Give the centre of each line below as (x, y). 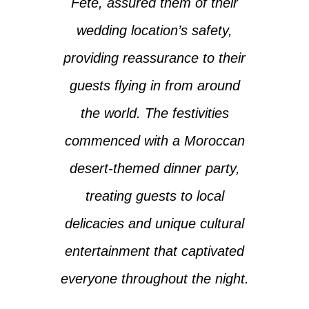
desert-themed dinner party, (154, 168)
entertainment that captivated (154, 251)
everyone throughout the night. (154, 278)
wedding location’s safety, (154, 30)
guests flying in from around (154, 85)
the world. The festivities (154, 113)
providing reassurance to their (154, 58)
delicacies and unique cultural (154, 223)
